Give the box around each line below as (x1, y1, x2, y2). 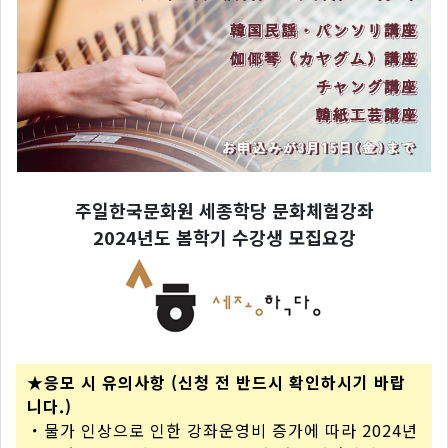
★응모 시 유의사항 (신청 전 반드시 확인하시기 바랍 (27, 370, 406, 394)
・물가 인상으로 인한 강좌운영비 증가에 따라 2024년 (27, 418, 418, 442)
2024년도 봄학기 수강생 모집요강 (92, 224, 356, 250)
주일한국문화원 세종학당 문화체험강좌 (74, 197, 374, 223)
